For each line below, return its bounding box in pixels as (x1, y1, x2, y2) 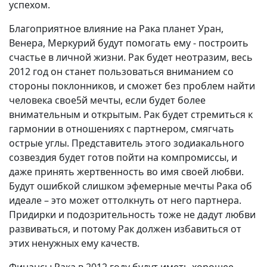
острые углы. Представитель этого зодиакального (9, 136, 244, 150)
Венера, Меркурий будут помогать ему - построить (9, 36, 249, 49)
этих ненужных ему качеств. (9, 237, 139, 250)
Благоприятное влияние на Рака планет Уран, (9, 22, 223, 35)
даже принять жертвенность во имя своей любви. (9, 165, 244, 178)
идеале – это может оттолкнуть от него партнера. (9, 194, 241, 207)
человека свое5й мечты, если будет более (9, 94, 206, 107)
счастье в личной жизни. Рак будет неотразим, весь (9, 51, 253, 64)
